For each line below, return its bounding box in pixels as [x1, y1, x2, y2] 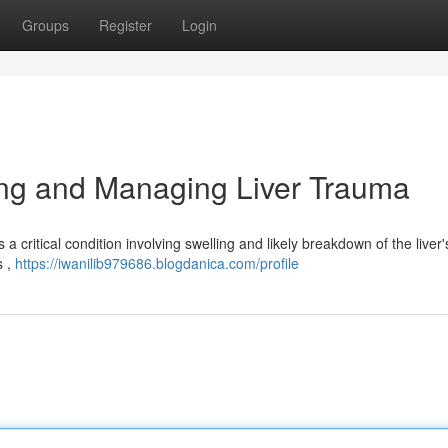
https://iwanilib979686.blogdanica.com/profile [15, 253, 299, 273]
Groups [22, 15, 69, 35]
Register [99, 15, 152, 35]
